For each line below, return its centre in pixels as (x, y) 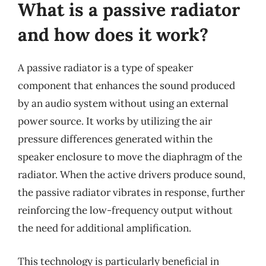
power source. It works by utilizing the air (115, 121)
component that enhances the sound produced (126, 85)
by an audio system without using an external (123, 103)
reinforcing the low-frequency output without (125, 210)
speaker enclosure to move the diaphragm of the (130, 157)
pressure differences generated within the (115, 139)
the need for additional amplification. (104, 228)
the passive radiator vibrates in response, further (131, 192)
